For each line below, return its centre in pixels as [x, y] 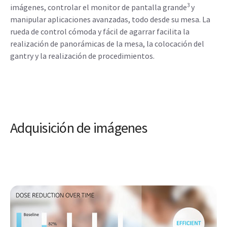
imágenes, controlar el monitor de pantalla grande [99, 7]
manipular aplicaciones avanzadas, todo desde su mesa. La [110, 20]
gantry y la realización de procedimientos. [82, 56]
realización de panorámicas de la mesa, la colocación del [107, 44]
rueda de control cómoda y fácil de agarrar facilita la [100, 32]
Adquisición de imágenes [79, 128]
